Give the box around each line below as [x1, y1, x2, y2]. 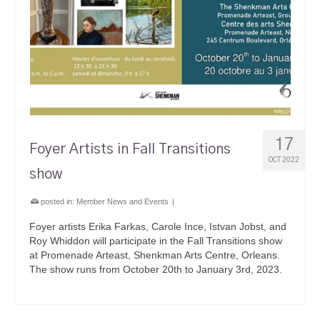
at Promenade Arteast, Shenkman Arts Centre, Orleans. [29, 249, 280, 261]
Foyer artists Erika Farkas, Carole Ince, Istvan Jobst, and [29, 221, 286, 232]
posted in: [39, 197, 76, 206]
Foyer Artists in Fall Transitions [29, 142, 231, 156]
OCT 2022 [269, 156, 299, 164]
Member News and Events [76, 197, 169, 206]
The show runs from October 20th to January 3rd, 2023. [29, 264, 282, 275]
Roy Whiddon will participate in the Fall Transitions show [29, 235, 282, 246]
